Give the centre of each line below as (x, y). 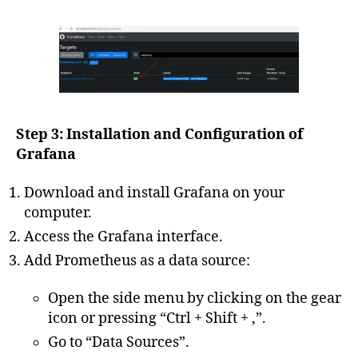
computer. (58, 213)
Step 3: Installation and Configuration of (159, 135)
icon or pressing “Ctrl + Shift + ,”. (157, 319)
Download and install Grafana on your (154, 193)
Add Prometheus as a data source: (137, 261)
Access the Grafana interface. (123, 237)
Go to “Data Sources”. (119, 343)
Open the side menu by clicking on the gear (195, 299)
